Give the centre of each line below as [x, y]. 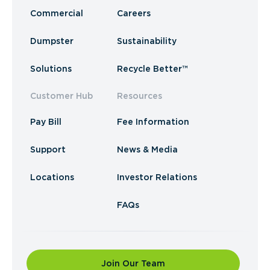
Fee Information [153, 122]
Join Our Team [133, 263]
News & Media [147, 149]
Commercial [57, 13]
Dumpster [52, 41]
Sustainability [147, 41]
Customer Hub [61, 96]
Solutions [51, 69]
